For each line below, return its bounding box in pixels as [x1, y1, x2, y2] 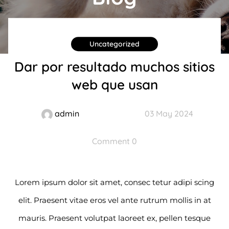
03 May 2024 [144, 108, 193, 119]
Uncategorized [89, 39, 140, 49]
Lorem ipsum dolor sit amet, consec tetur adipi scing [15, 177, 214, 188]
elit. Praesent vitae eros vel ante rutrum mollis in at [18, 195, 211, 205]
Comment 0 [92, 136, 137, 147]
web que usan [71, 76, 158, 94]
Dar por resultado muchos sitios [14, 58, 215, 76]
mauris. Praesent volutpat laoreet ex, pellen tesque [18, 213, 211, 223]
